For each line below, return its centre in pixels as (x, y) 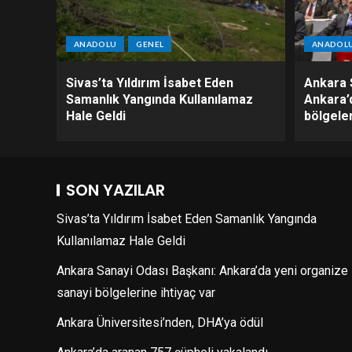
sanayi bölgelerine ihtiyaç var (136, 293)
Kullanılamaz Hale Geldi (121, 241)
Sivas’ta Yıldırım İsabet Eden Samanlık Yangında (187, 219)
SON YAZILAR (115, 190)
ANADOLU (95, 44)
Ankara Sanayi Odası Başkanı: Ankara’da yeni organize (202, 271)
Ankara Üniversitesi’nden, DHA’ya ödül (160, 323)
